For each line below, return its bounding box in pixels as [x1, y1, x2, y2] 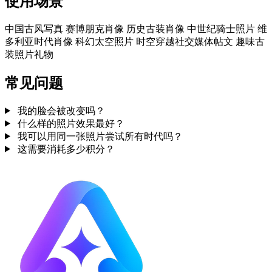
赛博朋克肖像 [66, 23, 126, 34]
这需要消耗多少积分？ [15, 143, 117, 154]
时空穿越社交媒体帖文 [136, 36, 236, 47]
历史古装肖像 [126, 23, 187, 34]
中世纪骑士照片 [187, 23, 257, 34]
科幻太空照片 [75, 36, 136, 47]
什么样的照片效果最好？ [15, 118, 127, 129]
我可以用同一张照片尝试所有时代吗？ [15, 131, 185, 141]
